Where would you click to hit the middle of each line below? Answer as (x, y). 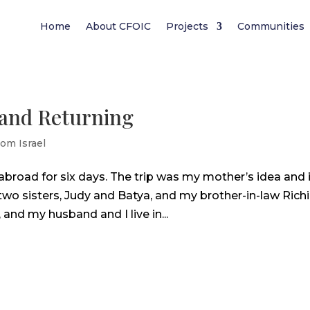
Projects (188, 26)
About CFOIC (119, 26)
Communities (271, 26)
